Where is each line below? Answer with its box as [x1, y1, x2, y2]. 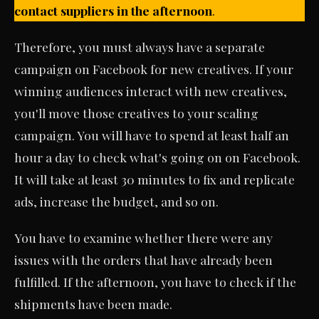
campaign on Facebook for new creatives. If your [14, 60, 293, 77]
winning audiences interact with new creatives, [14, 82, 287, 99]
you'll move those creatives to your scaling [14, 104, 258, 121]
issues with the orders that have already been [14, 251, 273, 268]
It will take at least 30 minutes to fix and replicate [14, 170, 295, 187]
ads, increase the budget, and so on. [14, 192, 219, 209]
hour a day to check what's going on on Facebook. [14, 148, 300, 165]
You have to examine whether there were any [14, 229, 273, 246]
